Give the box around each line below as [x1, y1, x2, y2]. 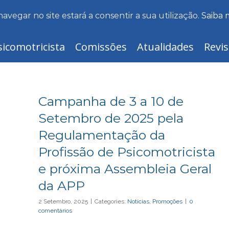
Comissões [75, 40, 127, 54]
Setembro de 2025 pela [38, 110, 184, 126]
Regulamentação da [38, 127, 165, 143]
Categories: [95, 198, 127, 205]
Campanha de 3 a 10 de [38, 94, 184, 109]
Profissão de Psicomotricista [38, 144, 215, 159]
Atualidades [137, 40, 194, 54]
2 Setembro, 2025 [38, 198, 88, 205]
